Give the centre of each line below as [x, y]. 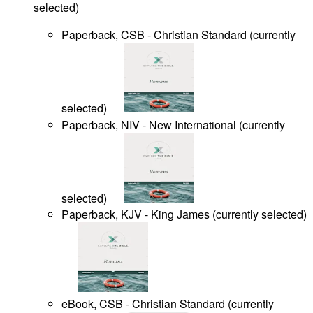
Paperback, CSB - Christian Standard [154, 35]
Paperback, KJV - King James [136, 214]
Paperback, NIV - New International [149, 124]
